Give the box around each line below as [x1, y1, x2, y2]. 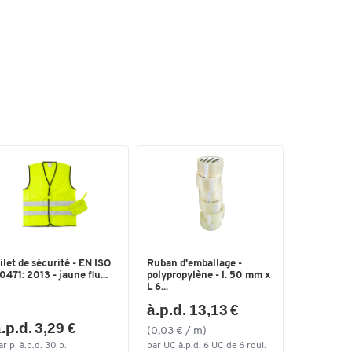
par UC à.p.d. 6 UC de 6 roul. [147, 340, 267, 350]
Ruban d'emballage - [147, 258, 243, 269]
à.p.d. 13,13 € [147, 301, 240, 318]
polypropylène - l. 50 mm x [147, 270, 272, 281]
